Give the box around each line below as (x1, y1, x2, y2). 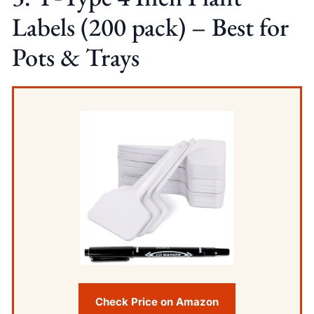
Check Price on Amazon (95, 295, 219, 309)
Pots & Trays (11, 41, 139, 74)
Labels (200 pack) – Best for (11, 11, 289, 44)
